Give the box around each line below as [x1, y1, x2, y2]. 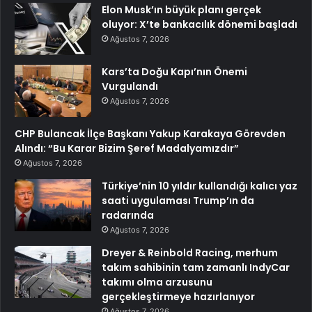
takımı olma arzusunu [102, 274, 212, 289]
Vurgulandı [102, 79, 158, 93]
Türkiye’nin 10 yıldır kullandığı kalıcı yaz [102, 178, 297, 193]
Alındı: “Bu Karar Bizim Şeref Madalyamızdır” [15, 141, 239, 155]
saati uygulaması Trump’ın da [102, 193, 254, 208]
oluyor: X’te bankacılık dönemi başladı [102, 17, 297, 31]
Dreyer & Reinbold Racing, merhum [102, 245, 278, 260]
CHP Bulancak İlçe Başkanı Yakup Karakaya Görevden [15, 126, 286, 141]
